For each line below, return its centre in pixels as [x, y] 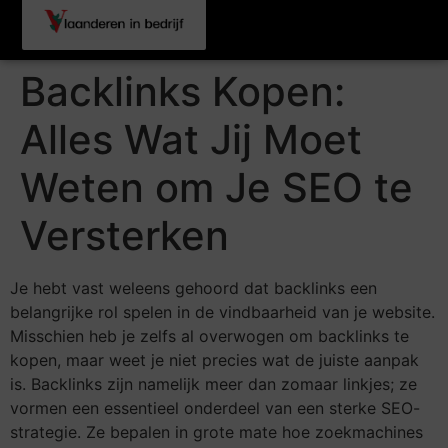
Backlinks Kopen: [182, 91]
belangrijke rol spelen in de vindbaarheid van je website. [222, 312]
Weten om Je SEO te [216, 187]
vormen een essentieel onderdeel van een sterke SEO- [215, 408]
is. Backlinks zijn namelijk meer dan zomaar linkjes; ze [213, 384]
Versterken [124, 235]
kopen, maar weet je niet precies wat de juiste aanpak [214, 360]
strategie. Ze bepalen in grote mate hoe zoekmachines [216, 432]
